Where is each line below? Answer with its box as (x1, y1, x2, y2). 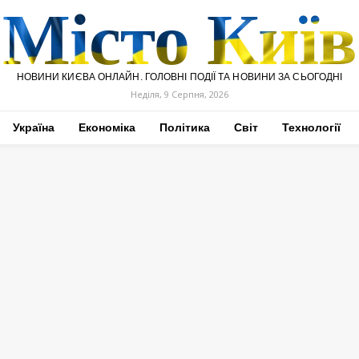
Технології (281, 121, 341, 134)
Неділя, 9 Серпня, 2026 (130, 88, 228, 100)
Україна (12, 121, 54, 134)
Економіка (78, 121, 135, 134)
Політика (159, 121, 210, 134)
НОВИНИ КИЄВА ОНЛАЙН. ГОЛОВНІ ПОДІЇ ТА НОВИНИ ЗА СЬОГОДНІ (16, 71, 343, 83)
